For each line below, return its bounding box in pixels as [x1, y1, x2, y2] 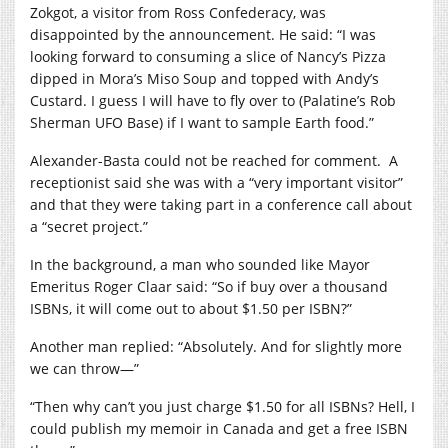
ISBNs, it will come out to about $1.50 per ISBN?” [30, 298, 352, 318]
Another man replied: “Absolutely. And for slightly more [30, 336, 402, 356]
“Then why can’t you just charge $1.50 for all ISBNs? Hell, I [30, 396, 415, 416]
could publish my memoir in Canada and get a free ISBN [30, 418, 408, 438]
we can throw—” [30, 358, 139, 378]
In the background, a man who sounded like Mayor [30, 254, 370, 274]
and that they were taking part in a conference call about [30, 194, 412, 214]
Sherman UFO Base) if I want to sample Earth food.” [30, 112, 374, 132]
